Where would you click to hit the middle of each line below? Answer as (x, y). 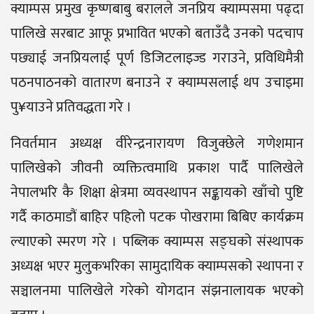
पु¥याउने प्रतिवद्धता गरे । (71, 107)
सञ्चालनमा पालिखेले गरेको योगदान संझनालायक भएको (157, 291)
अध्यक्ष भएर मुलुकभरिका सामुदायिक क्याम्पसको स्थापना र (157, 266)
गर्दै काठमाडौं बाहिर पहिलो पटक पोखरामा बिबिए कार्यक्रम (157, 217)
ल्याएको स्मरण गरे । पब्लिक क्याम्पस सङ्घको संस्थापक (157, 241)
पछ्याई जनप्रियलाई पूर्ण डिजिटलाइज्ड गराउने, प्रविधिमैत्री (157, 58)
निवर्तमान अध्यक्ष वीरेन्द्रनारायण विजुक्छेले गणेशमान (157, 143)
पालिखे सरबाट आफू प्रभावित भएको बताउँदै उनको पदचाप (157, 33)
